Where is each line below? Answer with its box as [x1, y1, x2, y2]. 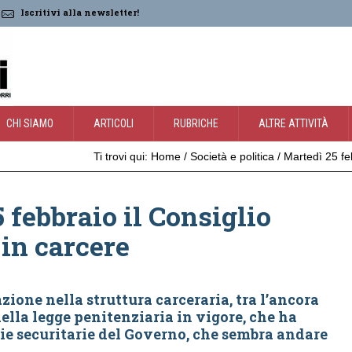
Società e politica [190, 150, 274, 163]
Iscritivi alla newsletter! [20, 6, 139, 19]
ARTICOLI [93, 117, 134, 130]
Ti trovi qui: [93, 150, 148, 163]
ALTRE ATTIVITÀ [258, 117, 328, 130]
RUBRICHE [174, 117, 218, 130]
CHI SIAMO [6, 117, 53, 130]
